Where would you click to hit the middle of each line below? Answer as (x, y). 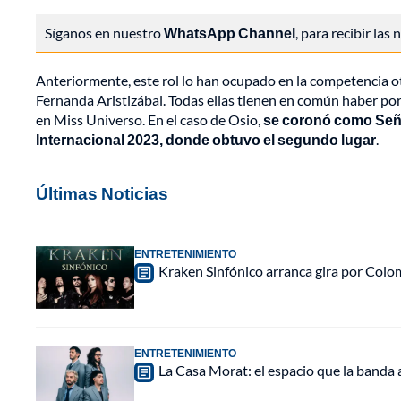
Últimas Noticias (102, 193)
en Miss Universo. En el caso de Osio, (149, 120)
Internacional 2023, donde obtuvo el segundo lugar (206, 140)
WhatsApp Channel (230, 33)
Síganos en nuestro (104, 33)
